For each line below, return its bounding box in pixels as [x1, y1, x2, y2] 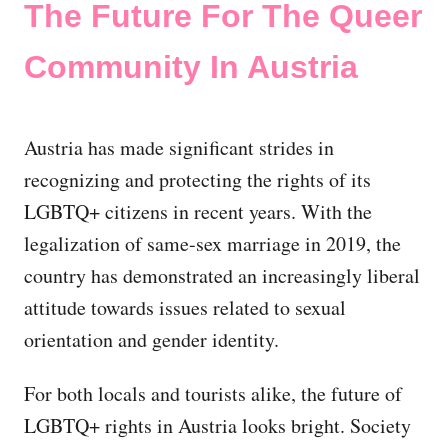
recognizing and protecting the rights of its [24, 165, 371, 193]
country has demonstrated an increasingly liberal [24, 261, 420, 289]
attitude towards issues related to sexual [24, 293, 346, 321]
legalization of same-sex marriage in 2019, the [24, 229, 401, 257]
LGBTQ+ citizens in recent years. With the [24, 197, 372, 225]
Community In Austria [24, 48, 358, 85]
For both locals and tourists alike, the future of [24, 379, 402, 407]
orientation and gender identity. [24, 325, 279, 353]
